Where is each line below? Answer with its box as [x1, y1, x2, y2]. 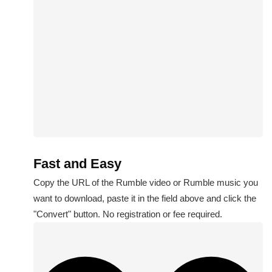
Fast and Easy [33, 156, 121, 171]
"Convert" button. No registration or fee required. [33, 209, 222, 219]
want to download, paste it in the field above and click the [33, 193, 256, 203]
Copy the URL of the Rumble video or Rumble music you [33, 177, 258, 188]
